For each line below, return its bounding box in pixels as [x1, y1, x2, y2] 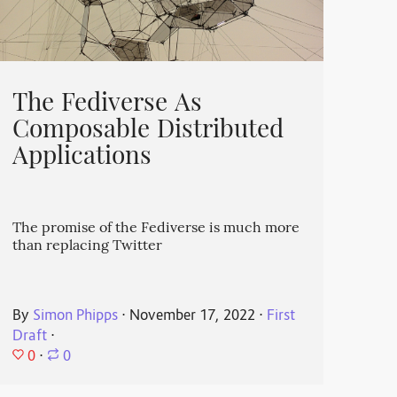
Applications [12, 138, 152, 177]
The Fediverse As [12, 85, 202, 124]
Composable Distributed [12, 112, 284, 151]
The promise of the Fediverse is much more [12, 218, 300, 240]
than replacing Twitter [12, 236, 162, 258]
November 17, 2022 [128, 307, 255, 326]
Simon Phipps [32, 307, 118, 326]
